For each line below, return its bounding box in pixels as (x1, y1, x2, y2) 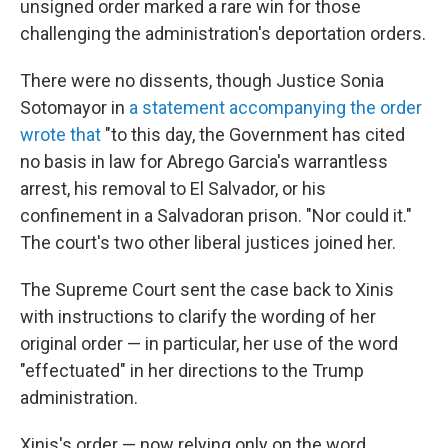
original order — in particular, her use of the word (20, 333, 398, 354)
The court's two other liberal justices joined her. (20, 232, 396, 253)
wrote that (20, 124, 101, 145)
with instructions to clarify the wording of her (20, 306, 376, 327)
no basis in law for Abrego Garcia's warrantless (20, 151, 388, 172)
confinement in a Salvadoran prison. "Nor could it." (20, 205, 412, 226)
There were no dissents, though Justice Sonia (20, 70, 384, 91)
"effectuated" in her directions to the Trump (20, 360, 364, 381)
